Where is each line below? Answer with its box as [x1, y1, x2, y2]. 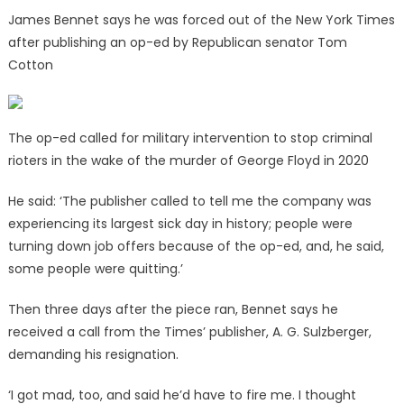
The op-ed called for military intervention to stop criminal [7, 129, 372, 148]
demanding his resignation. [7, 345, 182, 364]
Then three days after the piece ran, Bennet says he [7, 300, 338, 319]
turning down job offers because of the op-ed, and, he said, [7, 237, 384, 256]
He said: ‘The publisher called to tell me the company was [7, 192, 372, 211]
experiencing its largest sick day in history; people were [7, 215, 353, 234]
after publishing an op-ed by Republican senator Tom [7, 33, 347, 52]
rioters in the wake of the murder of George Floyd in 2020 [7, 151, 369, 170]
